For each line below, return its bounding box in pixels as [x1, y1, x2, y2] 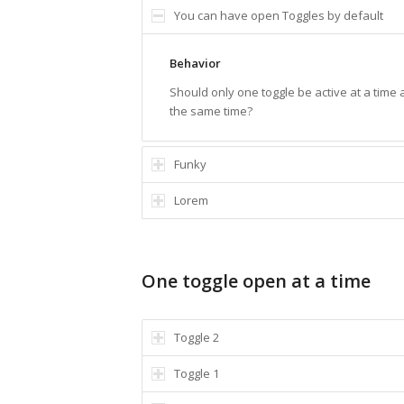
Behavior [170, 55, 221, 72]
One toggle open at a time [142, 269, 371, 294]
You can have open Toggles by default [174, 7, 383, 23]
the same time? [170, 103, 252, 120]
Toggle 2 [174, 329, 219, 346]
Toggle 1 [174, 365, 219, 382]
